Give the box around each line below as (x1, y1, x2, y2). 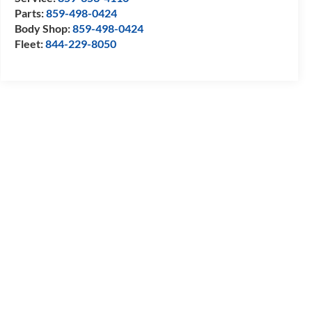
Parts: (14, 6, 46, 20)
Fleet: (14, 37, 45, 51)
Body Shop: (14, 22, 72, 36)
